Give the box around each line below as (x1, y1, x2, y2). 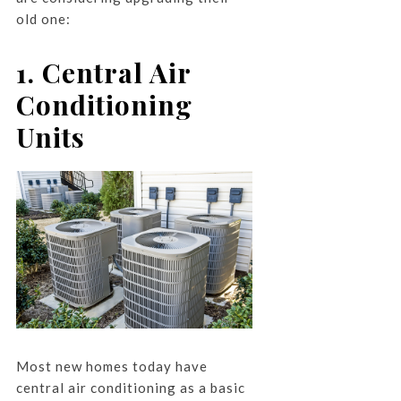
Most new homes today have (15, 357, 208, 374)
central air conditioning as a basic (15, 379, 245, 396)
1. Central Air (15, 54, 191, 90)
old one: (15, 10, 71, 27)
